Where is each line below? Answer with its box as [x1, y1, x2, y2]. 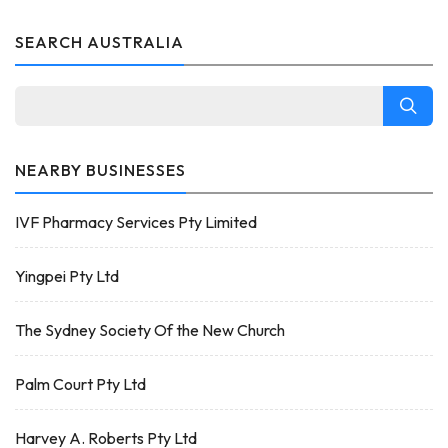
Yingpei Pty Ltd [15, 266, 119, 286]
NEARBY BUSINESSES [15, 160, 186, 180]
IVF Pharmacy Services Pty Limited [15, 212, 257, 232]
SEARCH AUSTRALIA [15, 32, 184, 52]
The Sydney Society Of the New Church [15, 320, 285, 340]
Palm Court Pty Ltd [15, 374, 146, 394]
